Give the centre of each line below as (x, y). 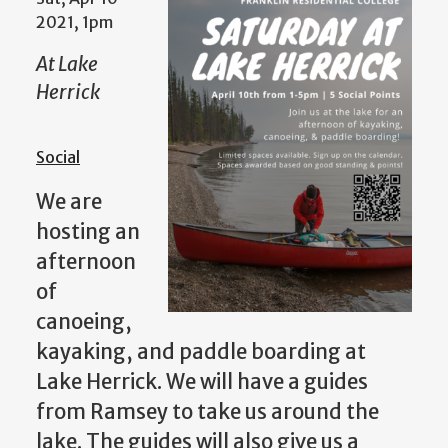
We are (69, 201)
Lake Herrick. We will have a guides (202, 381)
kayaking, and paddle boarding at (201, 351)
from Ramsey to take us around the (207, 411)
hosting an (88, 231)
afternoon (86, 261)
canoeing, (84, 321)
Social (58, 156)
